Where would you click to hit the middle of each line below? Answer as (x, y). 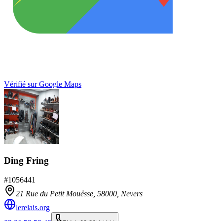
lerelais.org (33, 207)
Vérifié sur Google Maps (43, 84)
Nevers (132, 193)
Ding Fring (26, 160)
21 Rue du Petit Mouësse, (56, 193)
